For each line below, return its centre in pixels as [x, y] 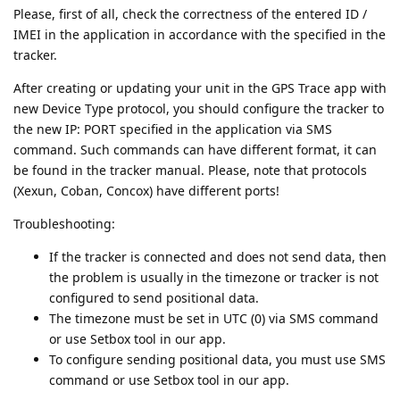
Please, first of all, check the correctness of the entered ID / [190, 13]
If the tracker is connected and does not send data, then [218, 256]
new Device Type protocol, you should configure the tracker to [199, 108]
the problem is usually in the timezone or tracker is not [214, 277]
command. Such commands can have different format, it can [195, 149]
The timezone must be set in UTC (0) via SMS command [214, 318]
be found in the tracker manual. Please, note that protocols [190, 170]
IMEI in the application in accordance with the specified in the [200, 34]
